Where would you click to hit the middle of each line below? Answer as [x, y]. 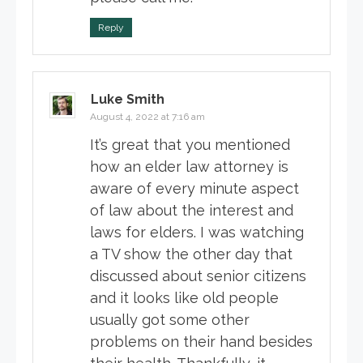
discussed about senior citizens [198, 276]
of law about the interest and [192, 211]
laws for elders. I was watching [197, 233]
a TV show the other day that [191, 254]
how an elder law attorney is [189, 167]
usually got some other [170, 320]
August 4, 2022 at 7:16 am [147, 117]
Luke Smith [128, 100]
